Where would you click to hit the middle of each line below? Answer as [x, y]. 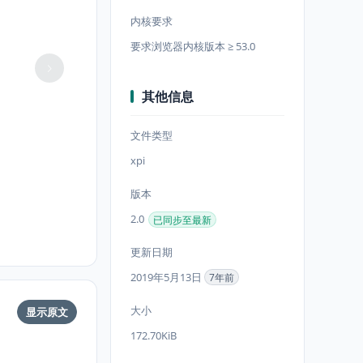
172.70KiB [154, 335]
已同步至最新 [182, 220]
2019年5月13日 [167, 277]
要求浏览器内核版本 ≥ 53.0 [193, 46]
